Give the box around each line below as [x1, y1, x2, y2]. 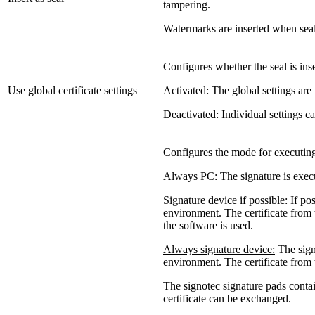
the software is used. [163, 219, 253, 231]
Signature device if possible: [163, 193, 288, 206]
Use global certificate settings [8, 84, 137, 96]
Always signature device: [163, 243, 275, 255]
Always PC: [163, 169, 217, 182]
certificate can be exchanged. [163, 292, 291, 304]
